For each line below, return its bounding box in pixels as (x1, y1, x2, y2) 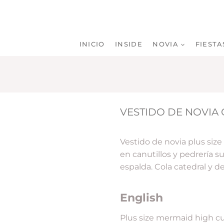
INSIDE (115, 40, 142, 48)
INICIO (79, 40, 105, 48)
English (120, 191, 163, 205)
